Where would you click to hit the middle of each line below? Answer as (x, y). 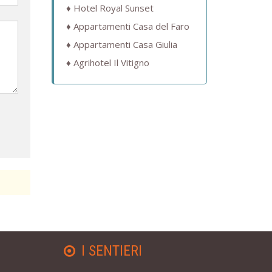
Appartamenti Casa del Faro (131, 26)
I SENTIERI (111, 251)
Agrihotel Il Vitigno (111, 63)
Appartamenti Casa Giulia (125, 45)
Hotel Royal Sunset (113, 8)
